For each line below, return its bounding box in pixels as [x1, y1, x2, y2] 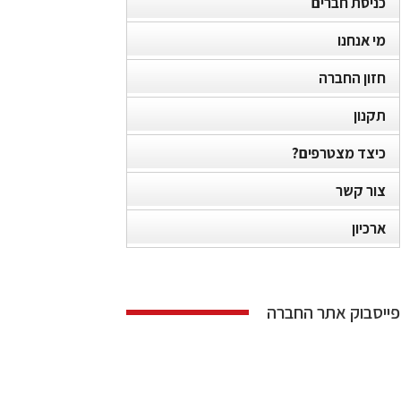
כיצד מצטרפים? [292, 143, 386, 163]
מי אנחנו [337, 30, 386, 50]
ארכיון [352, 218, 386, 238]
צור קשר [336, 181, 386, 200]
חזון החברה [319, 68, 386, 88]
